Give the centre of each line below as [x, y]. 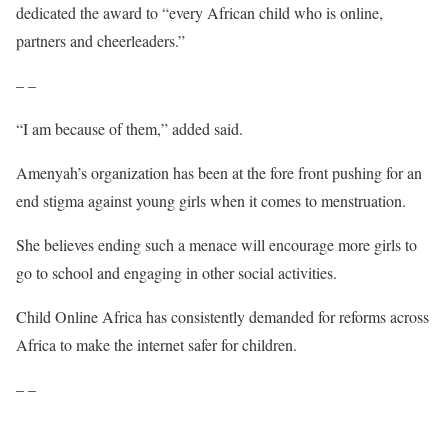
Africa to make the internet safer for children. [156, 344]
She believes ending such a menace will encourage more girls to [216, 244]
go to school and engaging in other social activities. [176, 272]
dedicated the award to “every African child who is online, [199, 12]
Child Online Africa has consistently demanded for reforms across [222, 316]
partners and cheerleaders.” [100, 40]
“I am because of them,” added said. [129, 128]
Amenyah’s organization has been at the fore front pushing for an [219, 172]
